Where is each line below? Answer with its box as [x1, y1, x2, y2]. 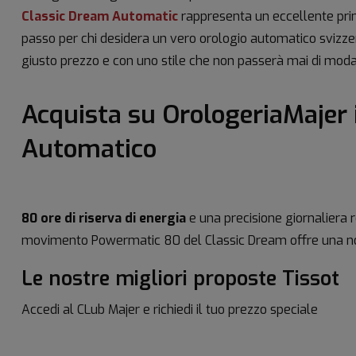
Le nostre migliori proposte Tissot [21, 265, 339, 292]
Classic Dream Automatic [21, 7, 178, 25]
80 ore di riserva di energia [21, 209, 186, 226]
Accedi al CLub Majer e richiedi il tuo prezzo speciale [21, 300, 318, 318]
